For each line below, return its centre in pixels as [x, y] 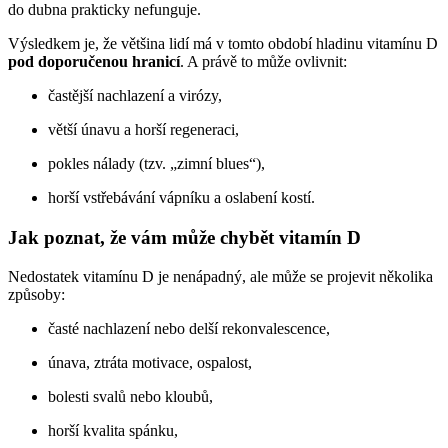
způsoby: [36, 294]
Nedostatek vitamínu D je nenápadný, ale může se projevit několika [220, 276]
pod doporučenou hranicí [94, 61]
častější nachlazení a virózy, [135, 95]
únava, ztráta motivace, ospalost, [150, 362]
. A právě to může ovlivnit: [263, 61]
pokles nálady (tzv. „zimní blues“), [156, 163]
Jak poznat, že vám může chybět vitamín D [184, 237]
